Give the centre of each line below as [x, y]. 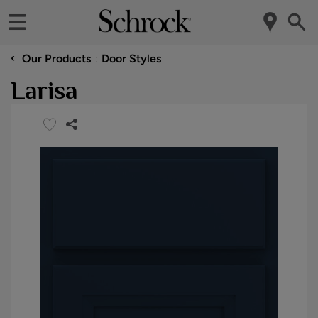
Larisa [44, 90]
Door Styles [131, 58]
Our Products [56, 58]
